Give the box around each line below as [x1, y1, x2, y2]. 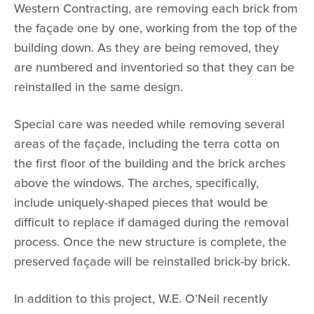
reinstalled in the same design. [14, 78, 183, 97]
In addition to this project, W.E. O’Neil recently [14, 289, 268, 308]
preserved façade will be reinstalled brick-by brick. [14, 252, 290, 271]
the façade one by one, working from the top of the [14, 19, 297, 38]
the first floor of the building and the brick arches [14, 154, 285, 173]
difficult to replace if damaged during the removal [14, 213, 289, 232]
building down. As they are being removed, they [14, 39, 279, 57]
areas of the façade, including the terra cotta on [14, 135, 280, 153]
